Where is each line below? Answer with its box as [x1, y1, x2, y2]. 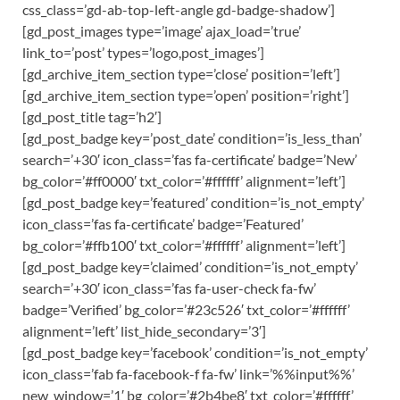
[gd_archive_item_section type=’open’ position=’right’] [22, 87, 349, 104]
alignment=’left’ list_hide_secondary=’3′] [22, 322, 266, 339]
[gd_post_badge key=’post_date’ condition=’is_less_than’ [22, 129, 362, 146]
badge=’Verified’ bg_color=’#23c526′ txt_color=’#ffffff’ [22, 301, 350, 318]
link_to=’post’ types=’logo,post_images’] [22, 44, 264, 61]
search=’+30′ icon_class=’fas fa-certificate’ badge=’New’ [22, 151, 357, 168]
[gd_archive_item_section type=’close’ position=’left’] [22, 65, 340, 82]
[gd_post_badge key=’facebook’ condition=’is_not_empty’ [22, 344, 368, 361]
